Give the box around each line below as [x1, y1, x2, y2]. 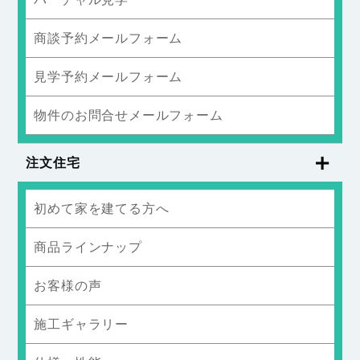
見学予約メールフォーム [34, 69, 183, 84]
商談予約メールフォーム [34, 31, 183, 45]
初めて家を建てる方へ [34, 201, 170, 215]
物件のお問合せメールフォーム [34, 108, 223, 122]
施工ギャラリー [34, 317, 129, 332]
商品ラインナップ [34, 240, 142, 255]
